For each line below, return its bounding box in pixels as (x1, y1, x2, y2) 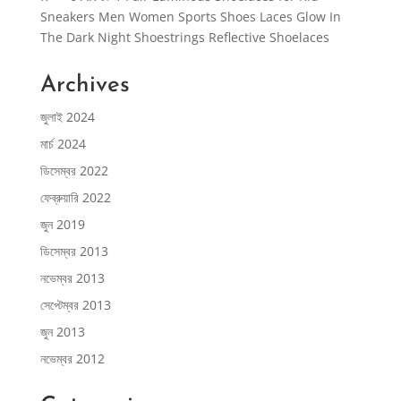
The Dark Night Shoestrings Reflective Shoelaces (39, 29, 329, 46)
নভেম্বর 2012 (39, 350, 105, 367)
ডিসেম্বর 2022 (39, 162, 108, 179)
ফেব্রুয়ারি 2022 (39, 189, 111, 206)
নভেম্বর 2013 (39, 269, 105, 286)
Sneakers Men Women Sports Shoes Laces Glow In (39, 8, 341, 25)
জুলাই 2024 (39, 108, 95, 125)
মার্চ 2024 (39, 135, 86, 152)
